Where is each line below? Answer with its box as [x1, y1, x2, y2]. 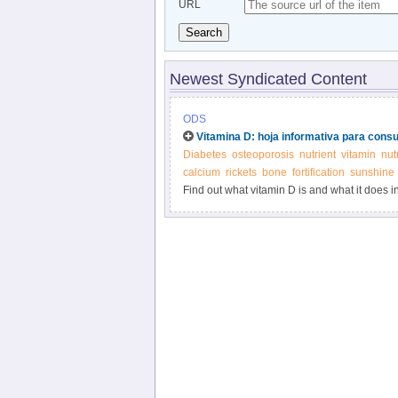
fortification [291, 166, 345, 179]
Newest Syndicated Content [169, 70, 367, 88]
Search [185, 26, 222, 39]
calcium [182, 166, 220, 179]
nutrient [298, 148, 336, 161]
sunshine [349, 166, 394, 179]
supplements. [182, 202, 248, 214]
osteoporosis [231, 148, 294, 161]
